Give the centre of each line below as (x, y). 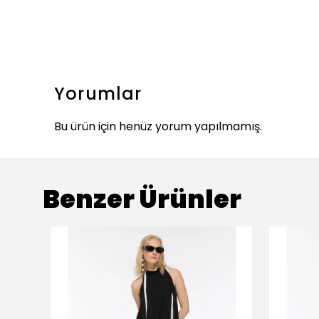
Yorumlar (98, 94)
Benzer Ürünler (142, 199)
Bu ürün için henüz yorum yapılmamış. (158, 126)
